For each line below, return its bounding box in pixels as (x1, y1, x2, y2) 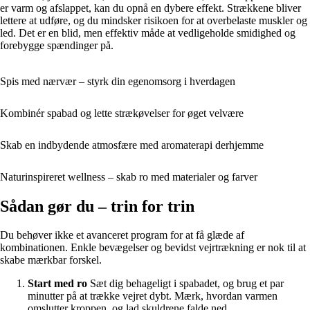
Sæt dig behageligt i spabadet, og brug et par (87, 277, 284, 290)
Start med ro (28, 277, 87, 290)
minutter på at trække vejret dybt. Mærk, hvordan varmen (28, 290, 277, 302)
